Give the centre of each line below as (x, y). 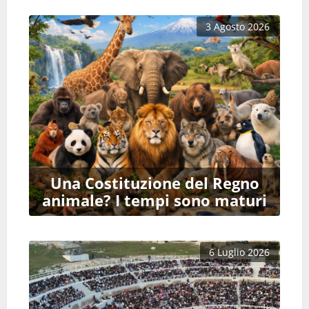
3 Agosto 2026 (238, 26)
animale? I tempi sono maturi (154, 200)
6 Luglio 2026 (239, 252)
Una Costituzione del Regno (154, 183)
